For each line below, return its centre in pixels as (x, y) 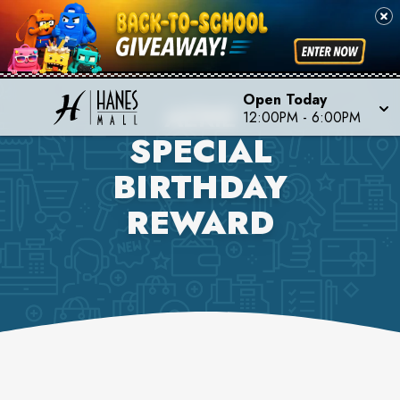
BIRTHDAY (200, 187)
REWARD (200, 223)
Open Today (285, 100)
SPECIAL (200, 151)
